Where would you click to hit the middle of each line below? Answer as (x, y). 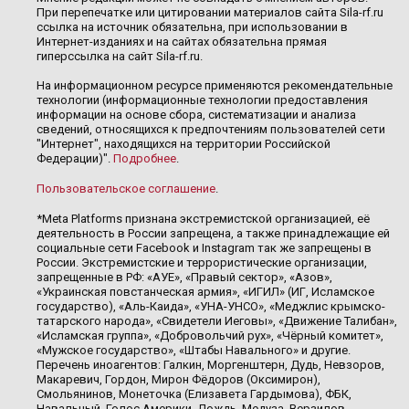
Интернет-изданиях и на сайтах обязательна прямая (182, 42)
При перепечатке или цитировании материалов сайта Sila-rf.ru (210, 12)
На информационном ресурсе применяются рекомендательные (215, 85)
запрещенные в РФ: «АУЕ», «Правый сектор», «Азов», (184, 277)
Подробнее (145, 158)
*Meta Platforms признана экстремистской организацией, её (203, 219)
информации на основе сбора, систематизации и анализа (196, 115)
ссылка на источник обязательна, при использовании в (192, 27)
